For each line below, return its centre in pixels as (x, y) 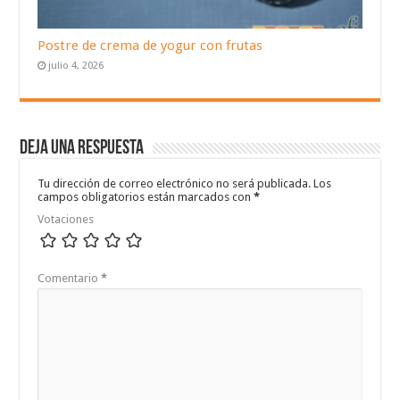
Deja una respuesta (82, 148)
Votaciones (66, 219)
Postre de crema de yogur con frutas (150, 45)
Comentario (70, 278)
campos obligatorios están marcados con (146, 196)
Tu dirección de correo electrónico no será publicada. (175, 183)
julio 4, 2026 (76, 65)
